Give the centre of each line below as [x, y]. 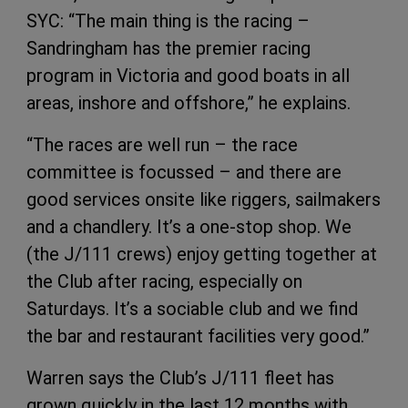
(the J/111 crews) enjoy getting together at [202, 255]
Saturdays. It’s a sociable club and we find [192, 309]
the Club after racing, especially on [164, 282]
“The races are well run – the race [162, 145]
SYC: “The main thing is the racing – [168, 21]
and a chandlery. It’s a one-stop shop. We [189, 227]
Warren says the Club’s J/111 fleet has [180, 378]
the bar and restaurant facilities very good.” [198, 337]
